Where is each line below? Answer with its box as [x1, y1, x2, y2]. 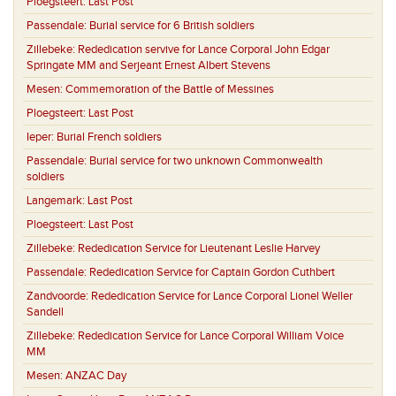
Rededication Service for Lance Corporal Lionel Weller [91, 289, 353, 304]
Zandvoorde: [27, 289, 91, 304]
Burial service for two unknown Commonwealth [89, 154, 323, 169]
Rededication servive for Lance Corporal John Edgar [78, 42, 330, 57]
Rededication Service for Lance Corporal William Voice [78, 329, 344, 344]
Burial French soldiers [57, 130, 162, 145]
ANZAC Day [65, 369, 126, 384]
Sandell [27, 305, 64, 320]
